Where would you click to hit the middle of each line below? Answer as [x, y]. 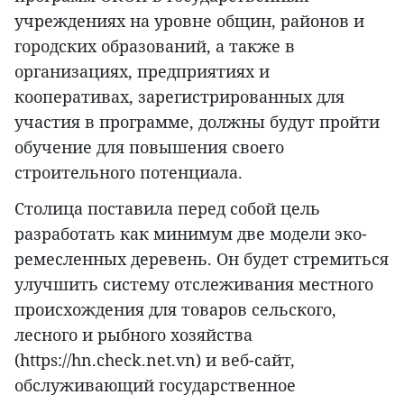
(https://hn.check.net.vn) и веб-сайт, [155, 360]
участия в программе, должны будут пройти [197, 122]
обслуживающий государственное [155, 386]
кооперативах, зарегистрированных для [179, 97]
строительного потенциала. [129, 173]
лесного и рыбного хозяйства [133, 335]
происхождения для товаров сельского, [175, 310]
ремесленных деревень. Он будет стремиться [202, 259]
